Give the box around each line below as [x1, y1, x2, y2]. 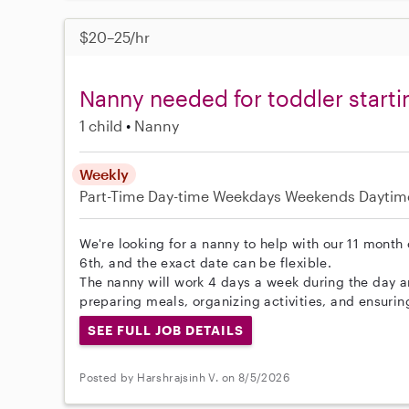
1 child [79, 116, 123, 134]
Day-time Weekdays [148, 186, 282, 204]
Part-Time [79, 186, 149, 204]
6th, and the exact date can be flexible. [79, 254, 332, 270]
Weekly [79, 164, 130, 183]
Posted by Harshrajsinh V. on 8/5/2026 [79, 371, 290, 384]
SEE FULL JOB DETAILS [88, 321, 244, 338]
